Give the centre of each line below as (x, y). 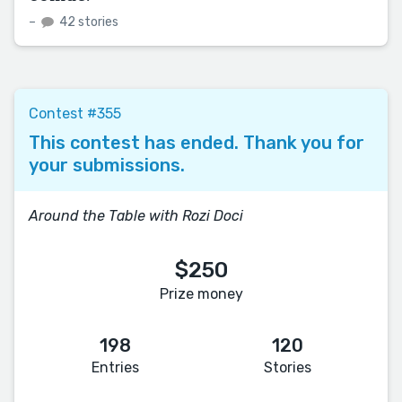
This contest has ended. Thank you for (197, 142)
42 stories (87, 22)
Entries (115, 367)
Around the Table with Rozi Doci (136, 215)
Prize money (201, 293)
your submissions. (107, 165)
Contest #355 (75, 113)
